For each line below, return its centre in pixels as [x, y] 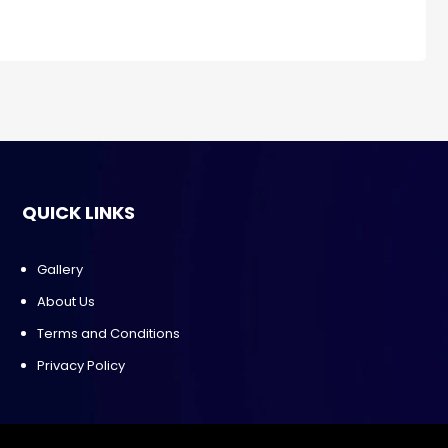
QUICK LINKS [79, 213]
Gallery [60, 270]
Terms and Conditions [109, 334]
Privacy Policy [81, 366]
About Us [66, 302]
